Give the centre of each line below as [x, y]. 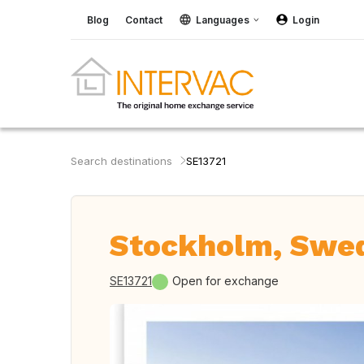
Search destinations [121, 161]
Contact [144, 19]
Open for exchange [225, 281]
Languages [223, 19]
